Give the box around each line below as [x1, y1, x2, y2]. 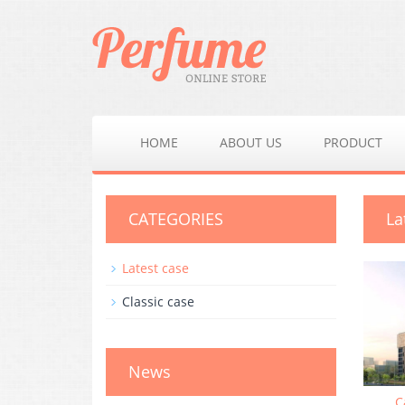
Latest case [122, 259, 189, 277]
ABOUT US [220, 134, 282, 151]
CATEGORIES [128, 208, 223, 230]
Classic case [122, 293, 194, 310]
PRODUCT [324, 134, 382, 151]
